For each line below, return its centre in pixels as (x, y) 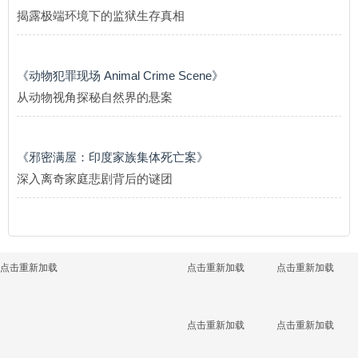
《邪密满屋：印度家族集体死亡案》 (113, 157)
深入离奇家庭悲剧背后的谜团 (95, 179)
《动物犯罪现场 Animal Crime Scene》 (120, 76)
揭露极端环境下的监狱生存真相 (101, 16)
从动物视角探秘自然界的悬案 (95, 97)
